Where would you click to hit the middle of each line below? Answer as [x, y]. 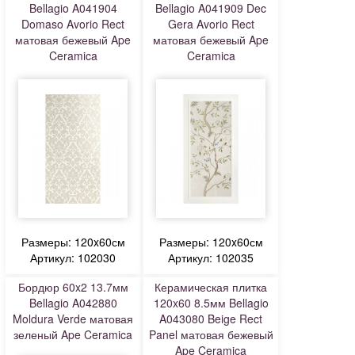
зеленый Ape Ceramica [73, 334]
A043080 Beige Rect [211, 319]
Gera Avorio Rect [211, 24]
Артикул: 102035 [211, 258]
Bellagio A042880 [73, 303]
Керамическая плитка [211, 287]
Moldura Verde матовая [73, 319]
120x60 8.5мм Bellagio [211, 303]
